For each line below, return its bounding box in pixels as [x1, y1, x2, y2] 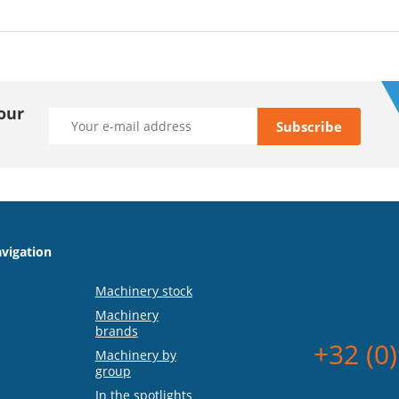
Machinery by [94, 346, 176, 364]
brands [94, 322, 138, 340]
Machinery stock [94, 282, 192, 300]
